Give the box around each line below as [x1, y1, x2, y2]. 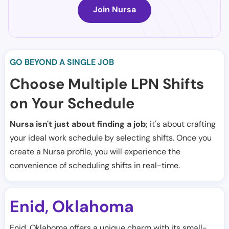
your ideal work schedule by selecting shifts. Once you [10, 132, 212, 143]
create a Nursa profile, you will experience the [10, 146, 180, 157]
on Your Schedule [10, 94, 134, 113]
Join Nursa [93, 4, 136, 15]
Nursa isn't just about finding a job [10, 119, 146, 129]
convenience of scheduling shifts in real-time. [10, 160, 180, 171]
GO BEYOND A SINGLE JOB [10, 57, 114, 67]
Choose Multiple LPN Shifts [10, 74, 204, 94]
